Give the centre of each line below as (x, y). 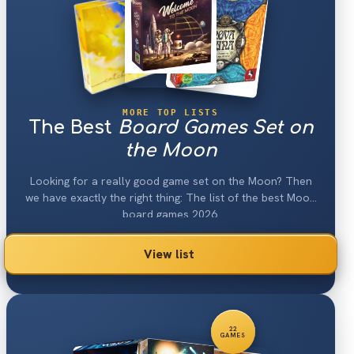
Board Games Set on (215, 127)
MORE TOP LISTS (171, 112)
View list (169, 254)
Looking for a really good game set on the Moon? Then (171, 181)
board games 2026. (171, 214)
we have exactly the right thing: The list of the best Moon (171, 197)
